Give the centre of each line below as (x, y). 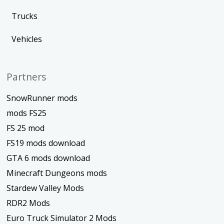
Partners (26, 77)
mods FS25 (27, 113)
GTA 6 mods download (48, 158)
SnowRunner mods (42, 98)
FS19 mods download (46, 143)
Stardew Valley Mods (45, 188)
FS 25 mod (26, 128)
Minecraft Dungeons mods (57, 173)
